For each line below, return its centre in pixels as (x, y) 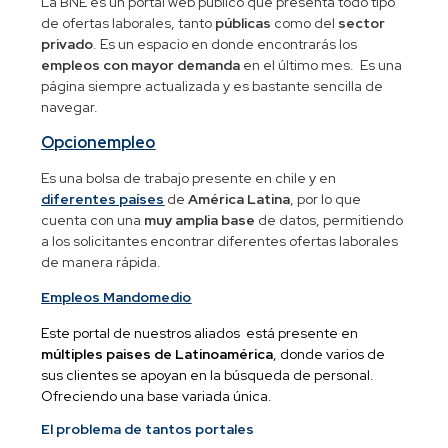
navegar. (70, 107)
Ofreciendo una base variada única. (157, 395)
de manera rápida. (101, 261)
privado (67, 44)
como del (305, 23)
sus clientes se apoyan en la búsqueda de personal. (208, 374)
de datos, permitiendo (329, 219)
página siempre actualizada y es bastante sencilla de (212, 86)
